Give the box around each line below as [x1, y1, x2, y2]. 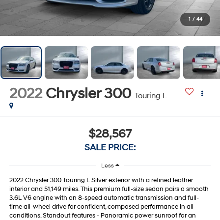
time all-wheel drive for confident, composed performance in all [9, 203, 193, 211]
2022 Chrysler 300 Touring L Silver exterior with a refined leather [9, 176, 193, 185]
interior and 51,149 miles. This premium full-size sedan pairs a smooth [9, 185, 209, 193]
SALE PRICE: [84, 142, 136, 154]
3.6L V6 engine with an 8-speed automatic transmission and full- [9, 194, 199, 202]
